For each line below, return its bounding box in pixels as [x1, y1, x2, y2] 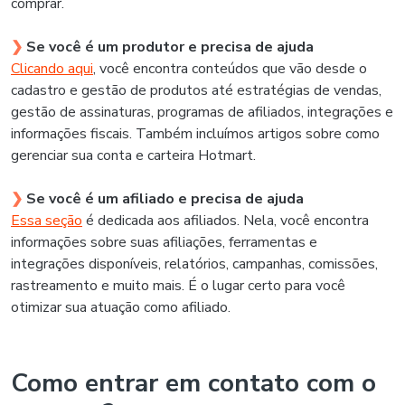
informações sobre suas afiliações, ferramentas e [11, 232, 317, 252]
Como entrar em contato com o [11, 366, 376, 400]
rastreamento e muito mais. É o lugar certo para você [11, 276, 345, 296]
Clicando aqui [11, 59, 93, 79]
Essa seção [11, 211, 82, 231]
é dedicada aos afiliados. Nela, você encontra [82, 211, 369, 231]
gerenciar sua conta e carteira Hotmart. [11, 146, 256, 165]
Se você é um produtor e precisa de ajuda [26, 37, 314, 57]
